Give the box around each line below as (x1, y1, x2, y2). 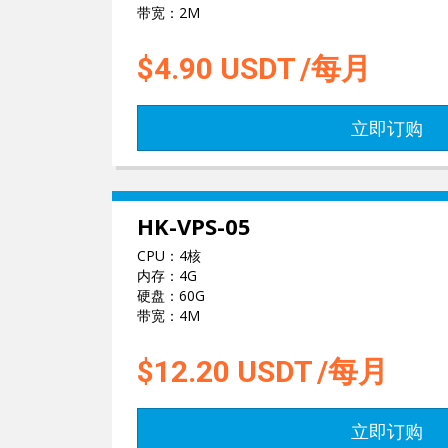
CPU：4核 (137, 246, 201, 265)
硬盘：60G (137, 286, 205, 305)
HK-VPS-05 (137, 211, 251, 241)
